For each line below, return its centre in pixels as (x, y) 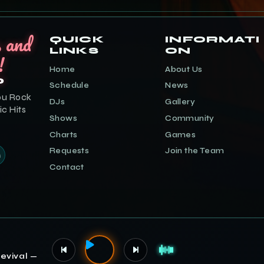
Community (190, 118)
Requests (70, 151)
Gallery (180, 102)
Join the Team (195, 151)
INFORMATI (213, 39)
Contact (67, 168)
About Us (184, 69)
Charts (64, 135)
